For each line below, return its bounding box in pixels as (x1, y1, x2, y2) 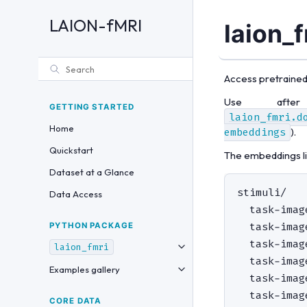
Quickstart (49, 145, 93, 156)
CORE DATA (49, 296, 102, 306)
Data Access (49, 188, 102, 199)
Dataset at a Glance (49, 167, 134, 177)
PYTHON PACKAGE (49, 221, 134, 230)
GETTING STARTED (49, 102, 134, 112)
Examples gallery (49, 264, 120, 275)
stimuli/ (237, 186, 286, 200)
